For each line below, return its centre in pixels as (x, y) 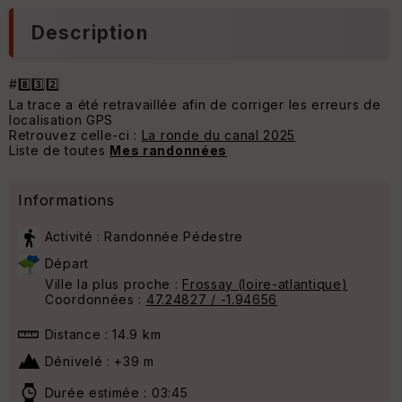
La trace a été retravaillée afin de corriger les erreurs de (195, 105)
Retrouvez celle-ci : (75, 135)
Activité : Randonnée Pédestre (142, 237)
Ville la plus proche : (114, 284)
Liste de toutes (60, 151)
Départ (65, 264)
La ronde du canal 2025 (218, 135)
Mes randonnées (169, 151)
